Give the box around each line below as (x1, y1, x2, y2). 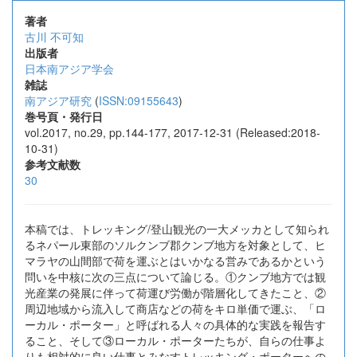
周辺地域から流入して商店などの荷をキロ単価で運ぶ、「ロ (25, 300, 326, 316)
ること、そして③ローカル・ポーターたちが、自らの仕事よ (25, 332, 326, 348)
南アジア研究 (25, 92, 92, 108)
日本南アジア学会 (25, 61, 114, 76)
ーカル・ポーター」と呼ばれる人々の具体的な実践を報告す (25, 316, 326, 332)
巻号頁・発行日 (25, 108, 103, 124)
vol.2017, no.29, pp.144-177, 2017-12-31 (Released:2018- (25, 124, 320, 140)
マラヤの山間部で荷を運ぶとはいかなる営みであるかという (25, 253, 326, 269)
